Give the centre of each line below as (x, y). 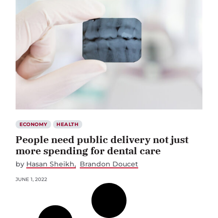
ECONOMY (33, 124)
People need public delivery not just (102, 139)
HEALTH (68, 124)
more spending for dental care (88, 150)
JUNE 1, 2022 (31, 179)
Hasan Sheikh (50, 164)
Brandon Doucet (109, 164)
